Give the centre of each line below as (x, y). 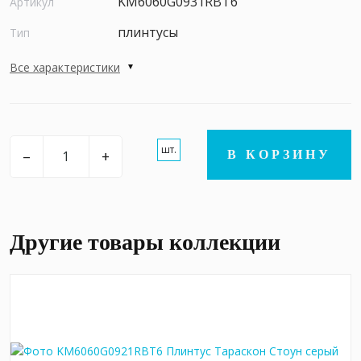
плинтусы (148, 32)
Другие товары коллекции (145, 242)
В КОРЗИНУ (279, 154)
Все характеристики (65, 67)
